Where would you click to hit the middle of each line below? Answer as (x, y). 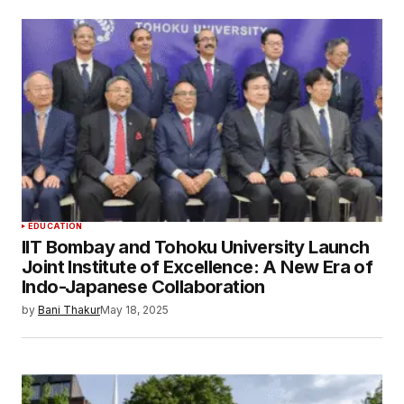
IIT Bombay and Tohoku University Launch (196, 247)
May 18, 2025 (134, 309)
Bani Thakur (69, 309)
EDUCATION (55, 225)
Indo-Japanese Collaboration (143, 286)
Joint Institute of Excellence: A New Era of (197, 266)
